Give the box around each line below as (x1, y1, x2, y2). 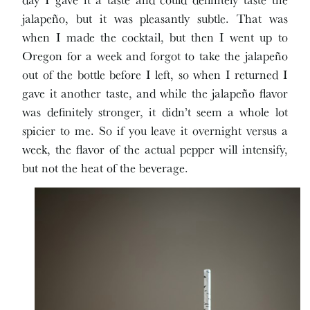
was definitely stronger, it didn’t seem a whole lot (22, 102, 288, 121)
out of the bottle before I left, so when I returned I (22, 65, 288, 84)
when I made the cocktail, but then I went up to (22, 28, 288, 46)
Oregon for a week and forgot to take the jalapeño (22, 46, 288, 65)
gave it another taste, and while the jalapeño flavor (22, 84, 288, 102)
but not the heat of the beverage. (22, 158, 189, 177)
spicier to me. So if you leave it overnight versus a (22, 121, 288, 140)
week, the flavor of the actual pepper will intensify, (22, 140, 288, 158)
